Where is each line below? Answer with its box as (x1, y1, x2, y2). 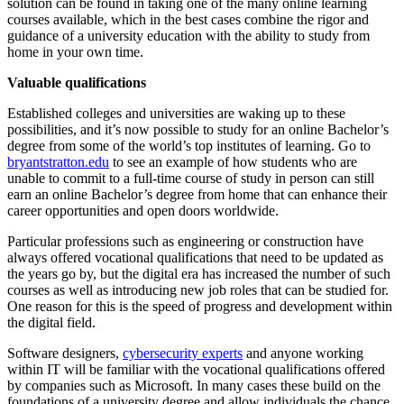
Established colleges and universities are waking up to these (7, 105, 345, 121)
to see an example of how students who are (109, 153, 357, 170)
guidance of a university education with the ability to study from (7, 27, 370, 43)
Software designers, (7, 344, 123, 361)
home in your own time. (7, 43, 143, 60)
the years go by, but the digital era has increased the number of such (7, 265, 390, 281)
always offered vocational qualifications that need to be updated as (7, 249, 383, 265)
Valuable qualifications (7, 74, 146, 90)
